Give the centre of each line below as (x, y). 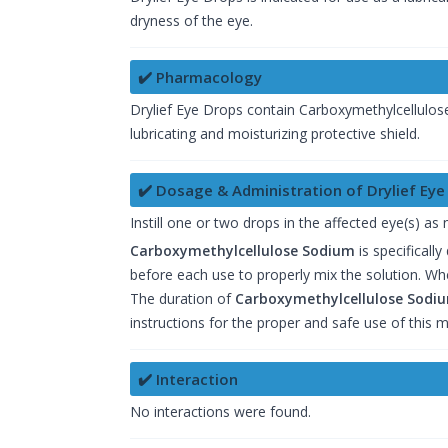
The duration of (182, 299)
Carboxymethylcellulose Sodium (242, 251)
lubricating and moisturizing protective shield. (275, 134)
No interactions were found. (220, 412)
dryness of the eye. (191, 21)
